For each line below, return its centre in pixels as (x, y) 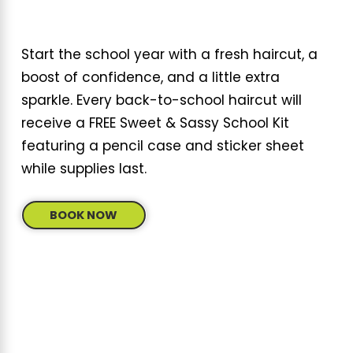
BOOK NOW (84, 216)
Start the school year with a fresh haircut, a (169, 56)
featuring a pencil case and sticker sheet (162, 147)
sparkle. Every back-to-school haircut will (161, 102)
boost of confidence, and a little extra (150, 79)
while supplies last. (85, 170)
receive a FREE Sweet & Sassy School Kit (155, 124)
